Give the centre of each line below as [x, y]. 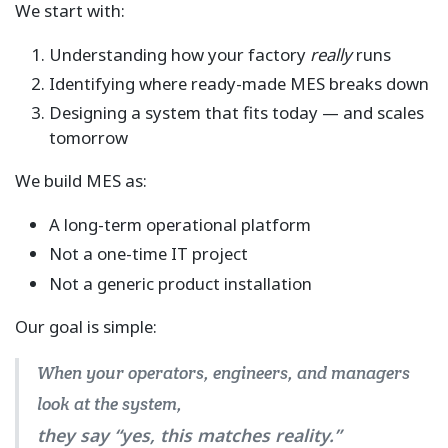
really [330, 54]
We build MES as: [81, 181]
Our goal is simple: [86, 326]
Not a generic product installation [180, 283]
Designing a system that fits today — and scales [236, 113]
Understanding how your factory [179, 54]
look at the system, [109, 403]
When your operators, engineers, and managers [223, 372]
